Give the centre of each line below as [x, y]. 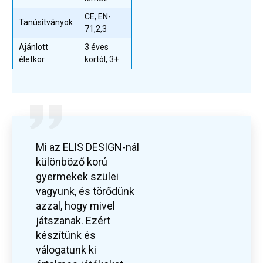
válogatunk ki [66, 250]
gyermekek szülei [77, 177]
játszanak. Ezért [73, 221]
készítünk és [66, 235]
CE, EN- [98, 17]
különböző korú [72, 162]
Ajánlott [33, 47]
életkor [32, 60]
